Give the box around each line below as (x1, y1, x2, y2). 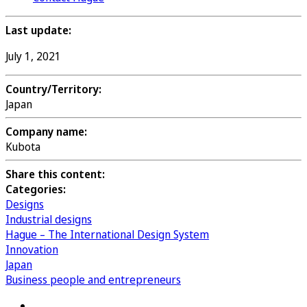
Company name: (5, 123, 87, 139)
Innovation (5, 241, 58, 257)
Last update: (5, 22, 71, 38)
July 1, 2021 (5, 48, 61, 64)
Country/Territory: (5, 81, 101, 97)
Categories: (5, 181, 66, 197)
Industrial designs (5, 211, 92, 227)
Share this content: (5, 166, 105, 182)
